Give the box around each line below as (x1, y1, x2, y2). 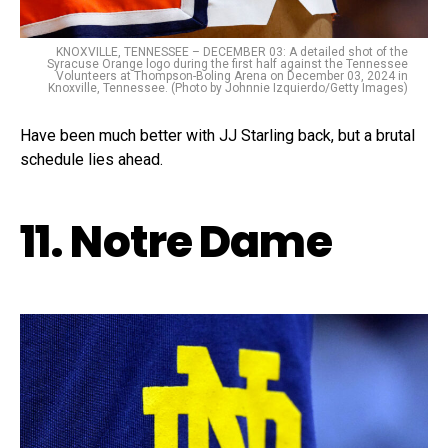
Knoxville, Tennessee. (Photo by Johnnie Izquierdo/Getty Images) (48, 81, 408, 96)
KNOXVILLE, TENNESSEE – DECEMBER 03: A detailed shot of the (56, 45, 408, 60)
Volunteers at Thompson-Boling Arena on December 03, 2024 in (56, 69, 408, 84)
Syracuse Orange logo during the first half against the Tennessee (47, 57, 408, 72)
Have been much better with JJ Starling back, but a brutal (20, 126, 415, 146)
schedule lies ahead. (20, 150, 163, 170)
